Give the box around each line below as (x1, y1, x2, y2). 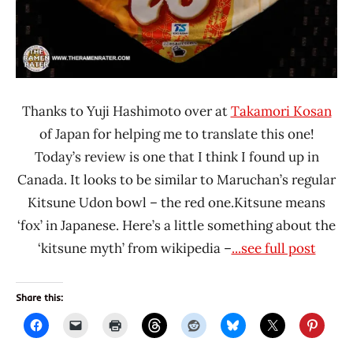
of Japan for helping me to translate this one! (39, 125, 314, 143)
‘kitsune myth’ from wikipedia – (37, 240, 232, 258)
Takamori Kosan (230, 102, 332, 121)
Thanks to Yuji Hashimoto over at (21, 102, 231, 121)
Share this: (16, 292, 63, 304)
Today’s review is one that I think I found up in (34, 148, 319, 166)
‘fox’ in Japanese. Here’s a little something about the (17, 217, 336, 235)
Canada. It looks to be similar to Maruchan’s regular (17, 171, 336, 189)
